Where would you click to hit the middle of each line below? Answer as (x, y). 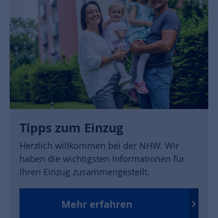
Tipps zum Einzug (71, 128)
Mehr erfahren (97, 204)
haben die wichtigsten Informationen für (102, 159)
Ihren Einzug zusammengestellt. (85, 172)
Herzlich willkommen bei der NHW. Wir (99, 146)
